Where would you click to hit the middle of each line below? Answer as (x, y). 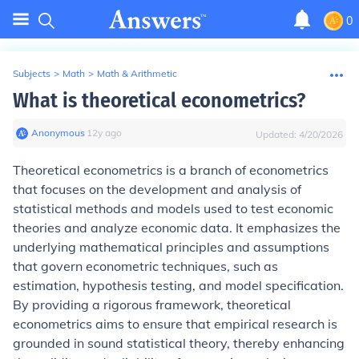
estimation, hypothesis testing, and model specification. (178, 285)
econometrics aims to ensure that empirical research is (175, 324)
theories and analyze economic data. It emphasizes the (177, 228)
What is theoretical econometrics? (159, 101)
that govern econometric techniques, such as (145, 266)
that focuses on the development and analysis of (157, 189)
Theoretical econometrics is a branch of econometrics (171, 170)
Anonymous (58, 133)
